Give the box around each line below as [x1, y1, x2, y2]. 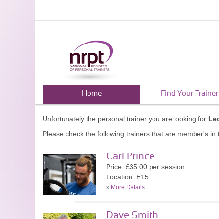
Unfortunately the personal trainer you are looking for [43, 115, 208, 123]
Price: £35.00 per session [106, 163, 185, 171]
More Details [111, 184, 145, 191]
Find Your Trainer [160, 90, 218, 97]
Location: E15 [106, 173, 149, 181]
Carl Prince [106, 152, 154, 161]
